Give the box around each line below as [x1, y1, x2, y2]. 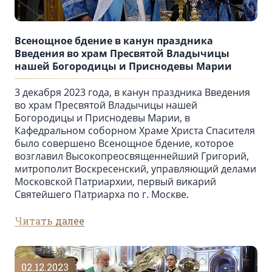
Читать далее [15, 214, 84, 228]
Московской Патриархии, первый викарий [15, 175, 216, 189]
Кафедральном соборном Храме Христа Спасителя [15, 124, 255, 138]
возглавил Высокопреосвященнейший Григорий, [15, 149, 249, 163]
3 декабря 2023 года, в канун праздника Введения [15, 86, 250, 100]
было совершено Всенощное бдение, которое [15, 137, 234, 151]
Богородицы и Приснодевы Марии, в [15, 111, 190, 125]
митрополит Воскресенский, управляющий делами [15, 162, 256, 176]
